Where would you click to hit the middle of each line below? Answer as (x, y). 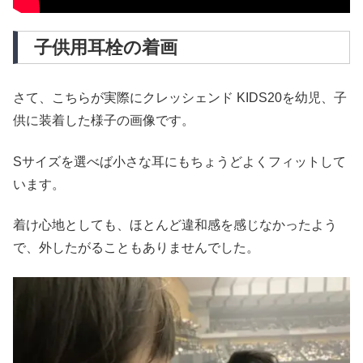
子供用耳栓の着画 (106, 48)
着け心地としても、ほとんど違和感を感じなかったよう (175, 224)
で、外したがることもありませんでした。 (136, 247)
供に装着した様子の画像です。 (104, 121)
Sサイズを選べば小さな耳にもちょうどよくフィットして (179, 161)
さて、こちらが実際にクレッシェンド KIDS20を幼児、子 (180, 98)
